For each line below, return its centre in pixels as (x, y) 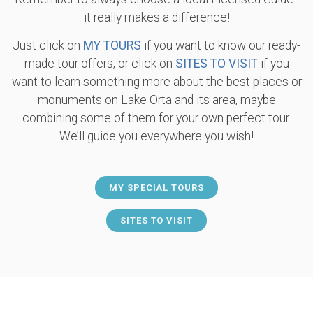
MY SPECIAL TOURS (156, 188)
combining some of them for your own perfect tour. (156, 118)
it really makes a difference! (156, 17)
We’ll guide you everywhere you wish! (156, 136)
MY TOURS (112, 45)
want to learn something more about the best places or (156, 82)
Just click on (48, 45)
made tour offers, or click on (100, 64)
